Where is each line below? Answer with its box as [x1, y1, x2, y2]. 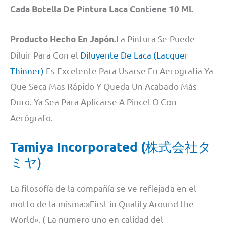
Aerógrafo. [10, 111, 53, 123]
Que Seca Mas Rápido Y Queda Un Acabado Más [10, 80, 197, 91]
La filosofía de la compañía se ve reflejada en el [10, 182, 198, 193]
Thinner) [10, 65, 46, 76]
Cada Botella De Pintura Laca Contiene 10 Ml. [10, 3, 193, 14]
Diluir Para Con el [10, 49, 80, 60]
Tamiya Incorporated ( [10, 138, 145, 155]
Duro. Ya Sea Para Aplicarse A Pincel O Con [10, 96, 177, 107]
